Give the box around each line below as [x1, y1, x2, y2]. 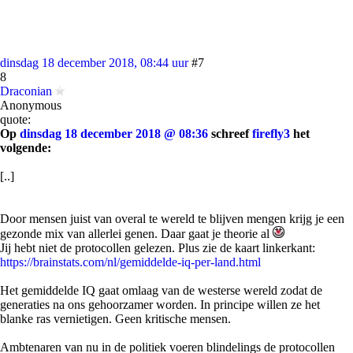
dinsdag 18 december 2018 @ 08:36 [20, 127, 208, 140]
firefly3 [252, 127, 290, 140]
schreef [208, 127, 252, 140]
